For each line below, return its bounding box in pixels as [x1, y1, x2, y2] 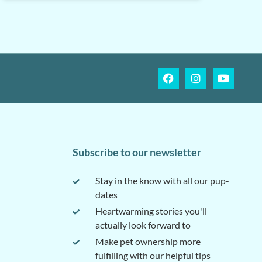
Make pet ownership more [95, 236, 201, 247]
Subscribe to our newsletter [73, 146, 201, 159]
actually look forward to [95, 219, 191, 231]
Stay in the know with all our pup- [95, 175, 229, 187]
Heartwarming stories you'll [95, 205, 207, 217]
